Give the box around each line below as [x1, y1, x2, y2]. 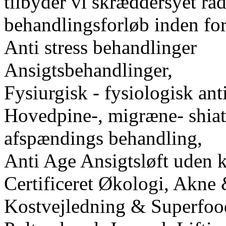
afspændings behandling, [4, 127, 202, 149]
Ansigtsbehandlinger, [4, 59, 173, 81]
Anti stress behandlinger [4, 36, 197, 58]
